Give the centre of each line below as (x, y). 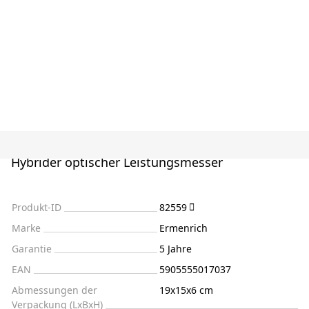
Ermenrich (183, 228)
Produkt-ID (37, 207)
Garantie (32, 248)
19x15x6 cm (186, 290)
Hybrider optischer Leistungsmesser (117, 162)
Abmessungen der (54, 290)
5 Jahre (176, 248)
